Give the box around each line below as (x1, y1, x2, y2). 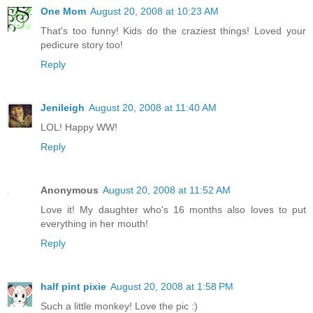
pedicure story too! (41, 39, 123, 51)
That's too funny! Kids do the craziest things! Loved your (41, 25, 306, 37)
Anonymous (41, 184, 99, 196)
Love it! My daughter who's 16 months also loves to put (41, 204, 306, 216)
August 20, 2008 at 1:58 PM (110, 281, 233, 293)
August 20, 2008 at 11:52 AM (103, 184, 231, 196)
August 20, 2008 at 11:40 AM (89, 102, 217, 114)
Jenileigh (41, 102, 85, 114)
